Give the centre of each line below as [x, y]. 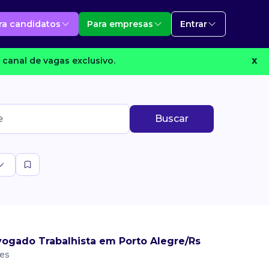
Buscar [172, 119]
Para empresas [120, 24]
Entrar [194, 24]
